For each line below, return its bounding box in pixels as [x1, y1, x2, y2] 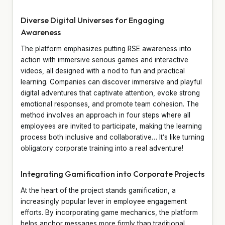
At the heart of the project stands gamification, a [21, 186, 176, 194]
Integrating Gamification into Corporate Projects [21, 168, 204, 179]
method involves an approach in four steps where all [21, 110, 190, 119]
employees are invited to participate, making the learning [21, 122, 202, 130]
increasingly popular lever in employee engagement [21, 197, 187, 205]
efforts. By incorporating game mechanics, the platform [21, 208, 198, 216]
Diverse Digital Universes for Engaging [21, 15, 164, 25]
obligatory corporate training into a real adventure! [21, 144, 183, 152]
